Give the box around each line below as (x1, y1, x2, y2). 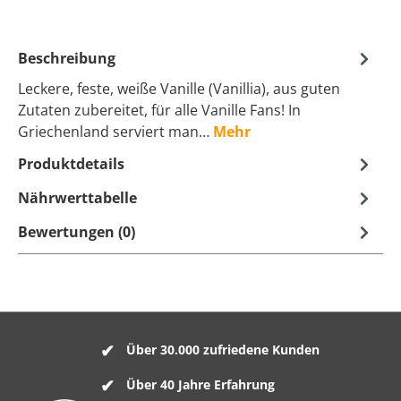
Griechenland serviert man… (18, 121, 213, 141)
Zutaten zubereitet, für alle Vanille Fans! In (18, 99, 301, 120)
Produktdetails (18, 153, 124, 174)
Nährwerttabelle (18, 187, 137, 208)
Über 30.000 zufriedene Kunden (125, 341, 320, 359)
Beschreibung (18, 47, 115, 68)
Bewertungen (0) (18, 221, 135, 242)
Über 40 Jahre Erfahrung (125, 375, 275, 393)
